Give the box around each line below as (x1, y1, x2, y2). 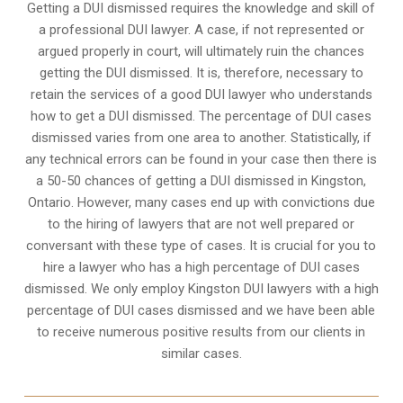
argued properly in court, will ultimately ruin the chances (38, 42, 365, 59)
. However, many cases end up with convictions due (70, 193, 375, 210)
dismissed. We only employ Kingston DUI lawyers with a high (23, 280, 379, 297)
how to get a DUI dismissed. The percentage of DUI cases (31, 107, 372, 124)
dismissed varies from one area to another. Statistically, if (31, 129, 372, 146)
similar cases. (160, 345, 242, 362)
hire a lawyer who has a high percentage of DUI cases (42, 258, 360, 275)
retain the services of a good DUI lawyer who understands (30, 85, 372, 103)
